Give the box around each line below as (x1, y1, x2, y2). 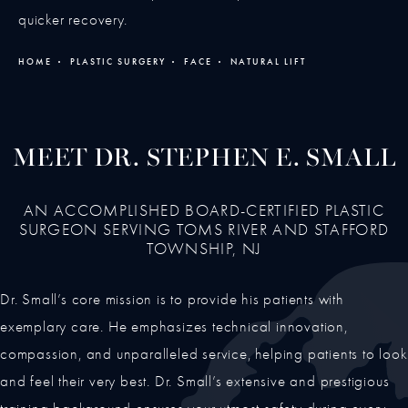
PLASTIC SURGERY (70, 56, 166, 68)
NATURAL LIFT (230, 56, 306, 68)
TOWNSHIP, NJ (146, 240, 262, 260)
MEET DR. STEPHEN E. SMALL (12, 147, 396, 173)
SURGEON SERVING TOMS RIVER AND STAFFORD (18, 220, 390, 240)
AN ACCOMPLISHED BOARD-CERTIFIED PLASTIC (24, 201, 384, 221)
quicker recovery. (18, 11, 127, 29)
